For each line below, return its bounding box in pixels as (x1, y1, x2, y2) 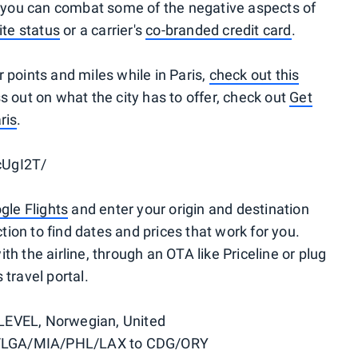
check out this (209, 66, 300, 83)
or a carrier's (59, 22, 146, 38)
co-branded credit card (145, 22, 292, 38)
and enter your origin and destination (68, 201, 309, 217)
